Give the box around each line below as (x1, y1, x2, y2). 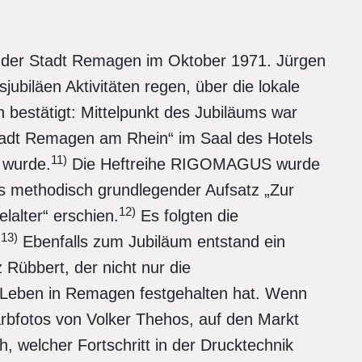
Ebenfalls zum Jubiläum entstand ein (18, 233, 285, 250)
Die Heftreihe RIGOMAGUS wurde (67, 155, 320, 173)
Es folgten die (136, 207, 238, 225)
